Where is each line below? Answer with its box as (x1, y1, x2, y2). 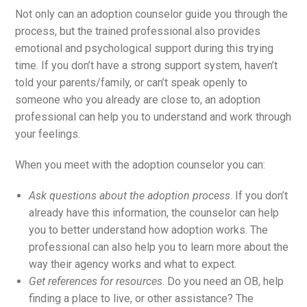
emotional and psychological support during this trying (15, 41, 274, 55)
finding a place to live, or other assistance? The (29, 291, 254, 305)
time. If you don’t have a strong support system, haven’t (15, 58, 278, 72)
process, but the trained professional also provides (15, 24, 261, 38)
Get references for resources (29, 274, 163, 288)
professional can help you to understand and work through (15, 110, 292, 123)
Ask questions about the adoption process (29, 188, 231, 202)
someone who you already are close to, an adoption (15, 93, 261, 106)
